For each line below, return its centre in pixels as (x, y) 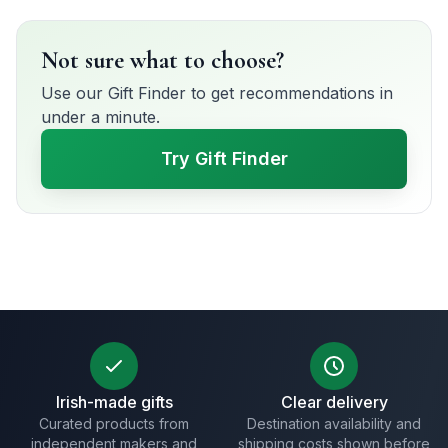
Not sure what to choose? (162, 60)
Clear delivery (334, 402)
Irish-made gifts (114, 402)
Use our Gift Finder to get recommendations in (217, 93)
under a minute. (100, 117)
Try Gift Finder (224, 158)
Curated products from (114, 423)
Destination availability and (334, 423)
